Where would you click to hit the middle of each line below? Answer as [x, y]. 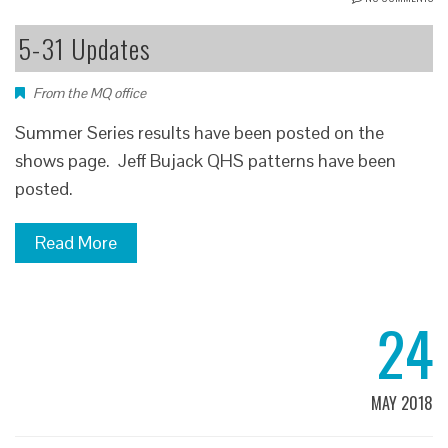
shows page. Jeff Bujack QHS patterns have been [205, 160]
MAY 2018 [402, 402]
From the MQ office [89, 92]
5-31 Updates [84, 48]
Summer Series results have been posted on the [199, 132]
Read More [76, 242]
